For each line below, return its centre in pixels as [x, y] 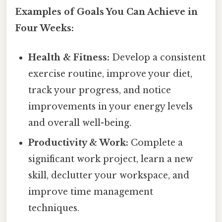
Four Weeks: [45, 28]
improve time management [91, 192]
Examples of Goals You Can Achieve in [107, 12]
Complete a [156, 143]
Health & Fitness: [69, 58]
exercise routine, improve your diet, [111, 74]
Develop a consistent [158, 58]
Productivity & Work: [79, 143]
